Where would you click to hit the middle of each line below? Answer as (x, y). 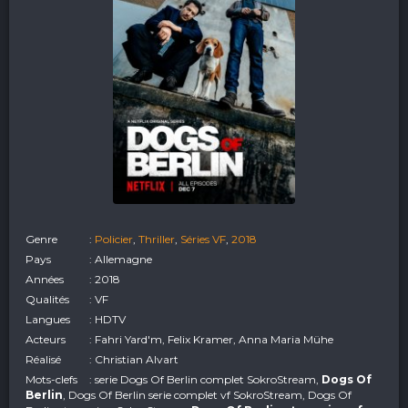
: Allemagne (121, 259)
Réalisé (43, 359)
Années (45, 279)
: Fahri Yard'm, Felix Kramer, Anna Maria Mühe (211, 339)
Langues (48, 319)
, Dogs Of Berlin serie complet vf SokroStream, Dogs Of (207, 394)
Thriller (157, 239)
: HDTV (107, 319)
